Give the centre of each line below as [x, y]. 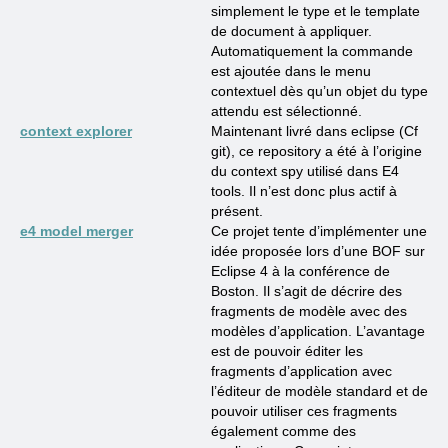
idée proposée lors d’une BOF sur [318, 251]
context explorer [76, 131]
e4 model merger [76, 231]
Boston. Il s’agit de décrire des [306, 291]
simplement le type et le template [315, 11]
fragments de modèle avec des [309, 311]
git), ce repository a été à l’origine [316, 151]
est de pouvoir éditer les [287, 351]
